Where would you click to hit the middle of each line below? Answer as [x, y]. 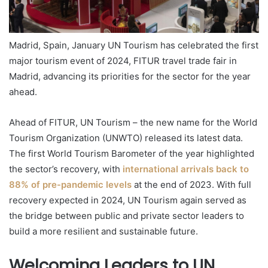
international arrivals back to [186, 169]
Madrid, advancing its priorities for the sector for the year [130, 77]
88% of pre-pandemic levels [70, 185]
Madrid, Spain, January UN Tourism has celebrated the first [134, 45]
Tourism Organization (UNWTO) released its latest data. [126, 138]
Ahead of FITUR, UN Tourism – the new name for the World [133, 123]
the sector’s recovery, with [66, 169]
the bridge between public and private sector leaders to [127, 216]
